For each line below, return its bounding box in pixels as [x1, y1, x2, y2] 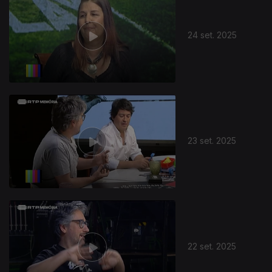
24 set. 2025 [188, 29, 237, 40]
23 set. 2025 [188, 135, 237, 146]
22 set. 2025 [188, 240, 237, 251]
